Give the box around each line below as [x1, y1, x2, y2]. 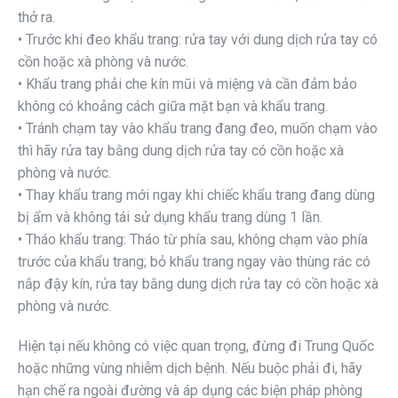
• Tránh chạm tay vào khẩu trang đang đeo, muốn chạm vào [18, 120, 378, 138]
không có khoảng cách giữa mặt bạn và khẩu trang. [18, 98, 328, 115]
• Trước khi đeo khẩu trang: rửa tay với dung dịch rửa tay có [18, 31, 378, 49]
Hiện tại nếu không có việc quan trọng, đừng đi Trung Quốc [18, 338, 374, 355]
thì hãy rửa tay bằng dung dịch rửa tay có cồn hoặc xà [18, 142, 344, 160]
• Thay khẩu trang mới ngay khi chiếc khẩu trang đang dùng [18, 187, 375, 204]
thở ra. [18, 9, 55, 27]
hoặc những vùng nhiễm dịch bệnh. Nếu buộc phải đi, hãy [18, 360, 362, 378]
